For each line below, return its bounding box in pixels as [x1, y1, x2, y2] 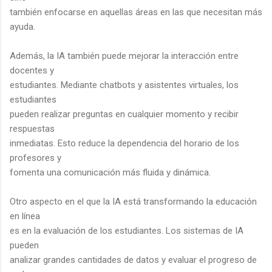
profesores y [10, 152, 61, 163]
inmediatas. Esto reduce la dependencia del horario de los [10, 137, 239, 149]
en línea [10, 210, 40, 222]
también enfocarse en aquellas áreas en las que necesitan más [10, 6, 262, 18]
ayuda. [10, 21, 35, 32]
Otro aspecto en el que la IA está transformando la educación [10, 195, 257, 207]
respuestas [10, 123, 55, 134]
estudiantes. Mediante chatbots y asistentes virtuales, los [10, 79, 239, 90]
